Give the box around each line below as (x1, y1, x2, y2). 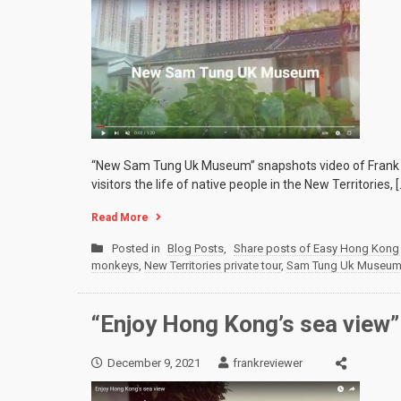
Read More (91, 211, 149, 225)
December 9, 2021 (107, 355, 200, 370)
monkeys (91, 259, 139, 273)
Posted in (112, 242, 163, 256)
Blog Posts (167, 242, 224, 256)
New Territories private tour (144, 259, 281, 273)
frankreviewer (233, 355, 303, 370)
